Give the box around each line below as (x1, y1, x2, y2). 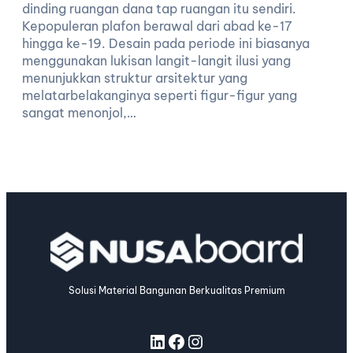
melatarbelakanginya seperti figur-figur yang (22, 87, 297, 104)
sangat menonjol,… (22, 105, 136, 121)
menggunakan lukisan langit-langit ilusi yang (22, 53, 291, 69)
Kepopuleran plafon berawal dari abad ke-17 (22, 18, 292, 35)
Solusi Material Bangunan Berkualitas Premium (68, 284, 285, 296)
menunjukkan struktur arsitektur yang (22, 70, 247, 87)
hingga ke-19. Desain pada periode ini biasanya (22, 35, 310, 52)
